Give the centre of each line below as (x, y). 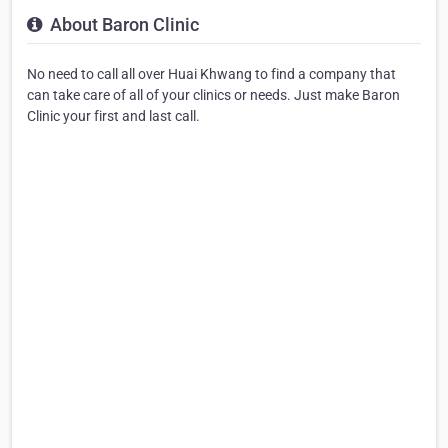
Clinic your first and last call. (113, 115)
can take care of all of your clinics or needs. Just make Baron (213, 94)
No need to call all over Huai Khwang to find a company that (211, 73)
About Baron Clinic (122, 24)
